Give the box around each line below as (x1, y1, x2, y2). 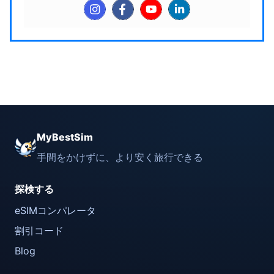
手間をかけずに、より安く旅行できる (37, 150, 203, 163)
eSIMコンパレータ (15, 204, 96, 217)
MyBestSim (37, 130, 93, 143)
